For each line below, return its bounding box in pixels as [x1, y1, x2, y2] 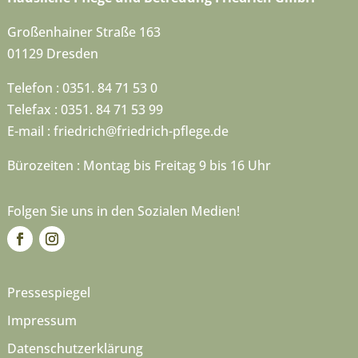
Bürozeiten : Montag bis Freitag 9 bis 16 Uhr [6, 157, 271, 175]
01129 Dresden [6, 45, 98, 63]
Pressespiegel [6, 283, 90, 301]
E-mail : [6, 122, 54, 141]
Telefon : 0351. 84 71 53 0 [6, 79, 157, 97]
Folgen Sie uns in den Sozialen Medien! [6, 202, 240, 221]
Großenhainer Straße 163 [6, 23, 161, 42]
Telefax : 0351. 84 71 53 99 [6, 101, 163, 119]
